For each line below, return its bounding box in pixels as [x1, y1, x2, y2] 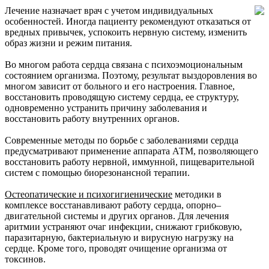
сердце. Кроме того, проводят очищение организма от [5, 243, 227, 253]
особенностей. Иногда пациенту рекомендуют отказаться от [5, 16, 251, 26]
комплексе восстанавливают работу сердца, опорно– [5, 199, 221, 210]
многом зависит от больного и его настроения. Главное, [5, 80, 235, 91]
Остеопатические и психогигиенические [5, 189, 172, 199]
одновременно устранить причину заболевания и [5, 102, 207, 113]
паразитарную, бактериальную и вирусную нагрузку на [5, 232, 234, 243]
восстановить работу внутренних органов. [5, 113, 180, 124]
